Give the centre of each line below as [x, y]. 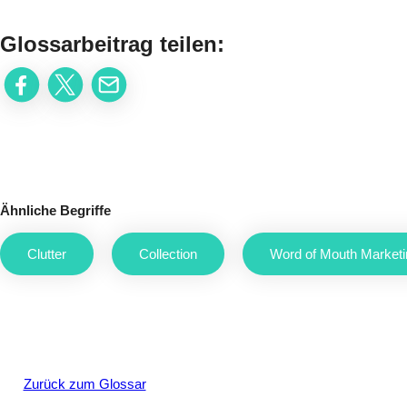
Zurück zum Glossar [84, 383]
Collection [168, 254]
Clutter [47, 254]
